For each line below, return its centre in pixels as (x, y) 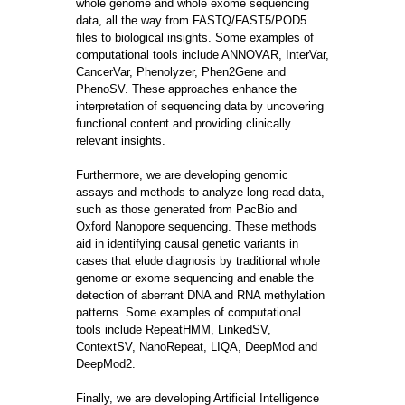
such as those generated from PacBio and (186, 209)
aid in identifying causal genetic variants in (187, 244)
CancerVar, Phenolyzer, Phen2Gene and (181, 72)
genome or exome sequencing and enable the (195, 278)
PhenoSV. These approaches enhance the (186, 89)
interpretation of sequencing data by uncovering (200, 106)
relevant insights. (121, 141)
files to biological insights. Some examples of (195, 38)
